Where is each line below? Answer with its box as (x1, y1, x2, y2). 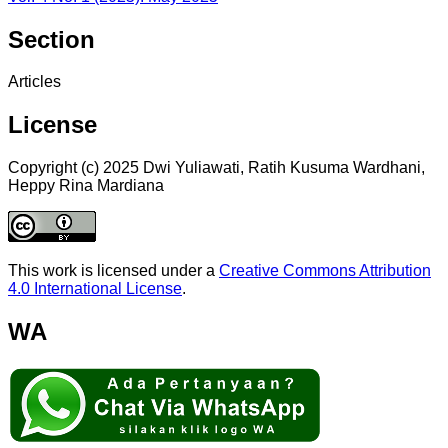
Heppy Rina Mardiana (8, 177, 164, 195)
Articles (8, 73, 61, 91)
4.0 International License (8, 280, 182, 298)
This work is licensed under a (8, 262, 219, 280)
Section (8, 25, 95, 53)
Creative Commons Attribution (219, 262, 431, 280)
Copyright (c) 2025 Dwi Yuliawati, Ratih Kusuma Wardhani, (8, 159, 425, 177)
